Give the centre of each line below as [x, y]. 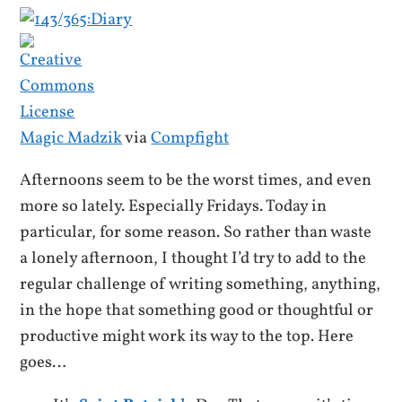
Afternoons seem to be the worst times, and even [196, 181]
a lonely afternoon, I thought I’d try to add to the [193, 259]
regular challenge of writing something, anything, [201, 285]
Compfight [190, 138]
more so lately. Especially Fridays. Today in [174, 207]
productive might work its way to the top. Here [187, 337]
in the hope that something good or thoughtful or [197, 311]
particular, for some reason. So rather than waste [196, 233]
